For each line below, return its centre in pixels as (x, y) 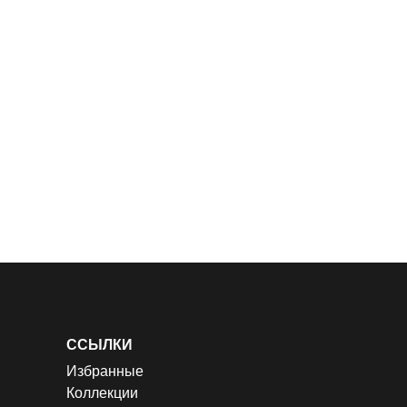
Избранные (105, 370)
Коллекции (102, 392)
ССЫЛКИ (99, 344)
